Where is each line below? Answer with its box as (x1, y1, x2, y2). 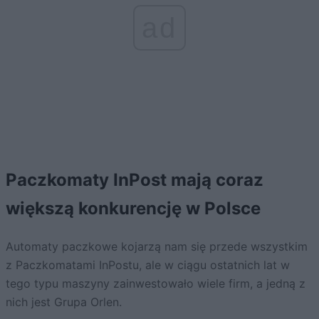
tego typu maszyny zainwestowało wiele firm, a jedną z (6, 276, 305, 291)
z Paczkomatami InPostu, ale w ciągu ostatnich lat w (6, 258, 290, 273)
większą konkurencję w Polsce (6, 198, 261, 219)
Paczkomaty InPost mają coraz (6, 169, 263, 191)
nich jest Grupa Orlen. (6, 295, 122, 310)
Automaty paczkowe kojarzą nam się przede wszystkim (6, 239, 308, 254)
